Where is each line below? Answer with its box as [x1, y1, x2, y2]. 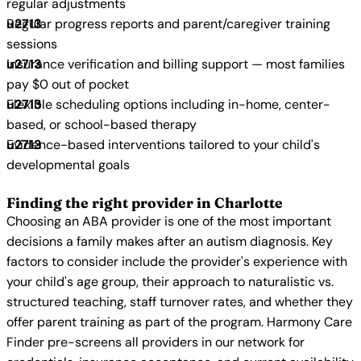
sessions [6, 35, 57, 52]
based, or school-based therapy [6, 116, 197, 133]
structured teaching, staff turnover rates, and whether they [6, 293, 353, 310]
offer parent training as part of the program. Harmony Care [6, 313, 352, 330]
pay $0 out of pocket [6, 76, 129, 93]
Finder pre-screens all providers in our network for [6, 334, 305, 351]
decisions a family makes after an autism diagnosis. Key [6, 233, 333, 250]
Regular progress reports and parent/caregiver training [6, 15, 330, 32]
